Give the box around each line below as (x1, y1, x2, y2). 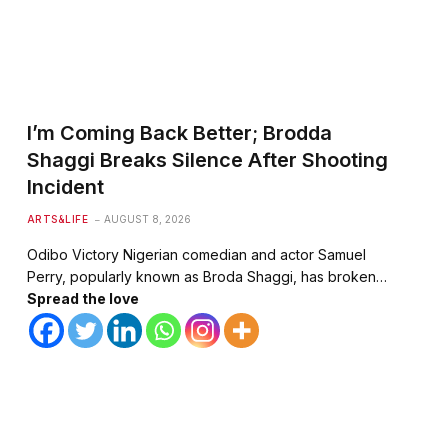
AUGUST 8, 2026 (104, 212, 192, 225)
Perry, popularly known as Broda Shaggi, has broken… (26, 267, 387, 285)
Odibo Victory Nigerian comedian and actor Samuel (26, 245, 366, 263)
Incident (26, 174, 104, 199)
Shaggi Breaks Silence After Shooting (26, 147, 388, 172)
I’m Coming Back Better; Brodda (26, 120, 332, 145)
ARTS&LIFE (26, 212, 89, 225)
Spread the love (26, 289, 139, 307)
